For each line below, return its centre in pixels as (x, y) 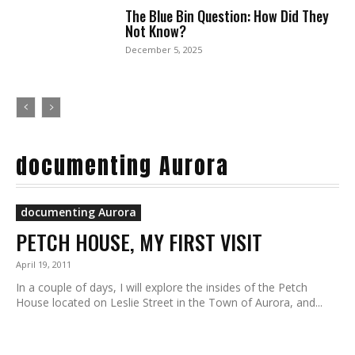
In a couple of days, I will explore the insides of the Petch (162, 288)
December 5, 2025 (164, 50)
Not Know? (156, 31)
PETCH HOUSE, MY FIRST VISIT (139, 242)
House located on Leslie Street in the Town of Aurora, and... (169, 303)
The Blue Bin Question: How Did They (227, 16)
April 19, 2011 (44, 265)
